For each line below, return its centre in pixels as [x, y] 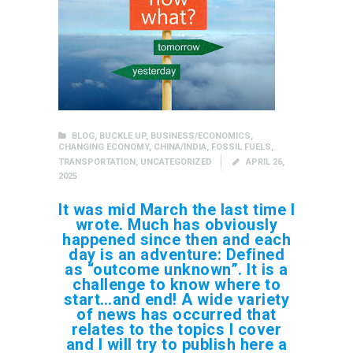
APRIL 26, [266, 162]
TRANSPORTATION [97, 162]
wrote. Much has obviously [176, 224]
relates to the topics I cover [176, 329]
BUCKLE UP [123, 136]
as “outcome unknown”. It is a [176, 269]
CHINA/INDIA [180, 147]
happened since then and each [176, 239]
